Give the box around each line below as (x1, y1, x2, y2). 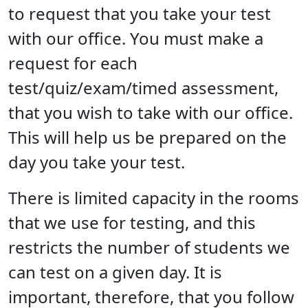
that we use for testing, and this (8, 210, 256, 234)
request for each (8, 51, 137, 74)
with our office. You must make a (8, 26, 263, 49)
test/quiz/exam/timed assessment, (8, 76, 278, 99)
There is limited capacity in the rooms (8, 186, 299, 209)
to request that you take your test (8, 1, 271, 25)
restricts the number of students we (8, 235, 290, 258)
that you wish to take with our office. (8, 100, 293, 124)
